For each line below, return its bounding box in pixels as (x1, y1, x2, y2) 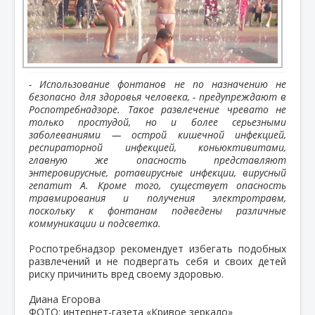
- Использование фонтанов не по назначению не (29, 77, 286, 91)
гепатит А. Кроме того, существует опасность (29, 178, 286, 192)
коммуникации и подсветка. (29, 216, 161, 230)
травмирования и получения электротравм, (29, 191, 286, 205)
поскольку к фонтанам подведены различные (29, 203, 286, 217)
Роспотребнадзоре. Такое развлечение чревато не (29, 102, 286, 116)
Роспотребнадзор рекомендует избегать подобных (29, 241, 286, 255)
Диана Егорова (29, 292, 101, 306)
